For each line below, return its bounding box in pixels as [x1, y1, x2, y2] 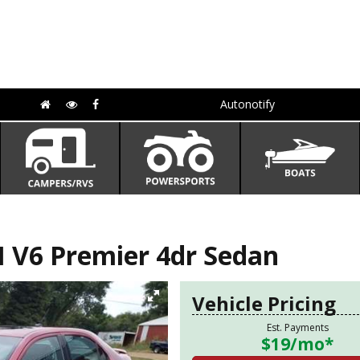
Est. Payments [266, 321, 329, 334]
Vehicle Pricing [192, 290, 336, 317]
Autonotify [219, 96, 275, 112]
